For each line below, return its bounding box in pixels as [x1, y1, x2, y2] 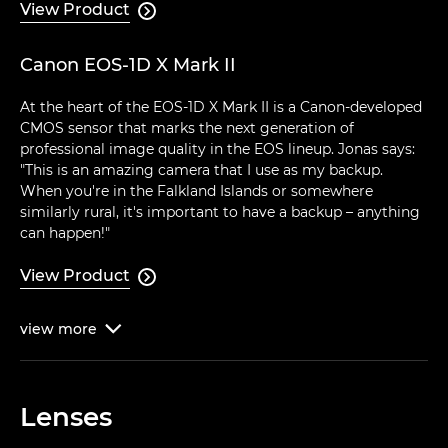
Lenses [20, 401, 112, 434]
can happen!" [20, 224, 110, 243]
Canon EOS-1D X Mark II [20, 54, 236, 77]
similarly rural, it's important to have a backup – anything [20, 203, 420, 222]
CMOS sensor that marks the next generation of [20, 119, 354, 138]
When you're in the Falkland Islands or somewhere [20, 182, 373, 201]
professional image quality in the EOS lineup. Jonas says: [20, 140, 415, 159]
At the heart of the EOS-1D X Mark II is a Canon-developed [20, 98, 422, 117]
